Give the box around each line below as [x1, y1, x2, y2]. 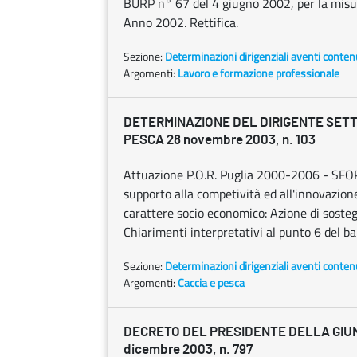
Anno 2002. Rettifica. [124, 13, 238, 32]
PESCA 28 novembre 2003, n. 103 [124, 133, 316, 147]
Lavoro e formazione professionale [178, 65, 339, 81]
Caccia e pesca [178, 274, 245, 291]
